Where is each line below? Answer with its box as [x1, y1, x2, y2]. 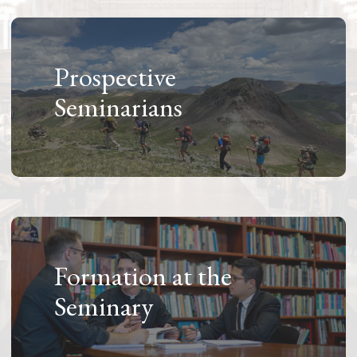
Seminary [54, 288, 154, 324]
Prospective [54, 59, 177, 95]
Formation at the [54, 257, 233, 293]
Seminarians [54, 89, 183, 125]
